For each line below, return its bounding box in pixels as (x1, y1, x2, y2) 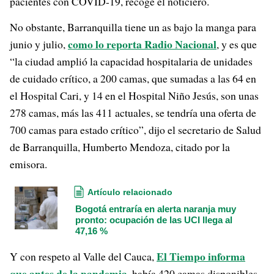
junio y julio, (10, 37, 68, 51)
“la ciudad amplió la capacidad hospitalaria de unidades (10, 54, 253, 68)
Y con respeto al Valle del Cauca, (10, 249, 157, 264)
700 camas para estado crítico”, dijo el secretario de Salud (10, 122, 261, 137)
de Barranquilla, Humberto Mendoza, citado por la (10, 139, 230, 154)
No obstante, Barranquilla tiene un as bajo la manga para (10, 20, 256, 34)
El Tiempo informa (157, 248, 245, 264)
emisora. (10, 157, 47, 171)
